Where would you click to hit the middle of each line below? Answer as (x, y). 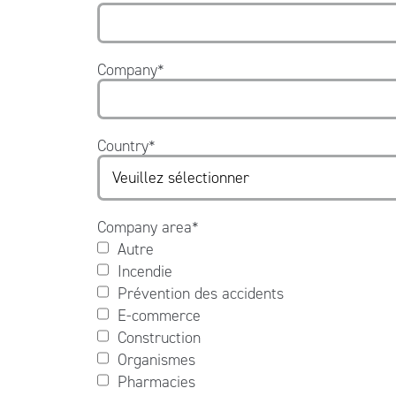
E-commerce (159, 315)
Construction (159, 337)
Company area (144, 227)
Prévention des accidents (200, 293)
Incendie (145, 271)
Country (122, 145)
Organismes (156, 359)
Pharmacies (156, 381)
